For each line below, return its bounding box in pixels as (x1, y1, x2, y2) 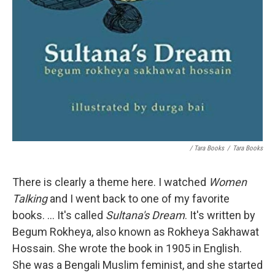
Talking (12, 192, 47, 205)
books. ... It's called (12, 208, 106, 222)
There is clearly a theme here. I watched (12, 175, 209, 188)
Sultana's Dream (106, 208, 185, 222)
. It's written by (185, 208, 255, 222)
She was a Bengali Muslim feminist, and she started (12, 258, 263, 271)
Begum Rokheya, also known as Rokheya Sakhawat (12, 225, 259, 238)
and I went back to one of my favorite (47, 192, 230, 205)
